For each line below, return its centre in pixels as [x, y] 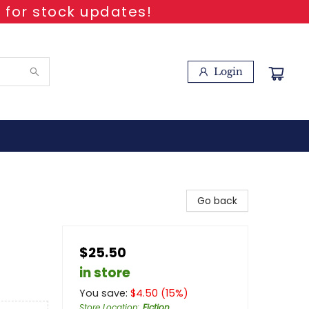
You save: [105, 293]
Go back [217, 201]
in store [105, 273]
